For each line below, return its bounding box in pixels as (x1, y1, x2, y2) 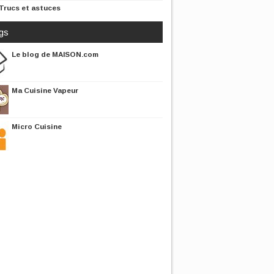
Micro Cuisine (12, 122, 62, 130)
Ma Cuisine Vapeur (12, 86, 78, 94)
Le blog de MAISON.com (12, 50, 98, 58)
